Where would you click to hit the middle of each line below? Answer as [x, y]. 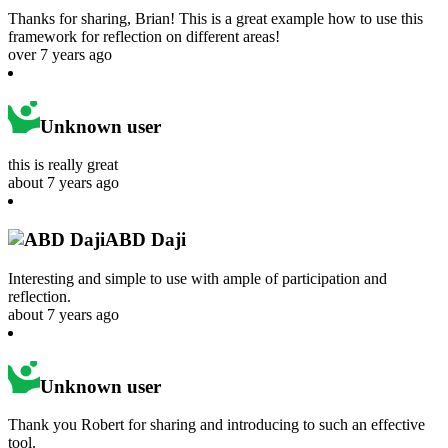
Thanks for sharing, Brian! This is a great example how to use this [215, 18]
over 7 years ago [60, 54]
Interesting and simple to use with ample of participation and [197, 278]
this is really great [63, 165]
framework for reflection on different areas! [144, 36]
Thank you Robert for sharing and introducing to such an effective [216, 425]
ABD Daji [145, 240]
